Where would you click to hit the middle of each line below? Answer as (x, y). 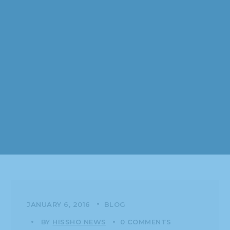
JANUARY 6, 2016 (59, 204)
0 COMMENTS (146, 222)
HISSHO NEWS (79, 222)
